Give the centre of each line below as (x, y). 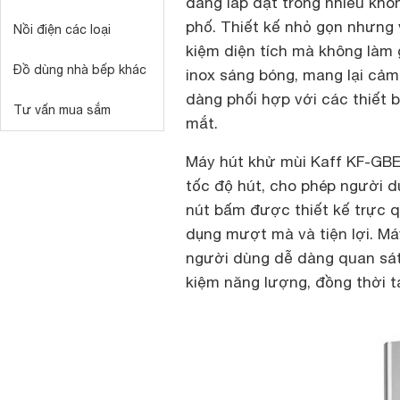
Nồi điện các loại (62, 29)
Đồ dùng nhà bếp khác (80, 70)
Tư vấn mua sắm (62, 110)
